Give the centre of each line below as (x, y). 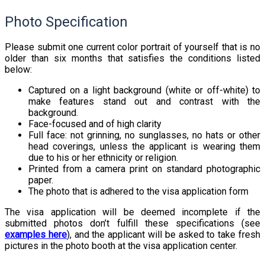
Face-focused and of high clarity (95, 124)
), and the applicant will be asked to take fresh (164, 235)
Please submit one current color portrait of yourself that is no (132, 47)
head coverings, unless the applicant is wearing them (144, 147)
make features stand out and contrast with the (144, 102)
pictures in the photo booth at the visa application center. (121, 246)
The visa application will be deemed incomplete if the (132, 212)
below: (18, 70)
